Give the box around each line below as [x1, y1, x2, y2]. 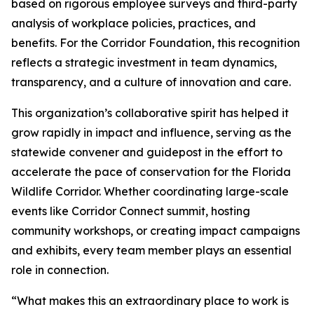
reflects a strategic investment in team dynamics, [11, 55, 277, 69]
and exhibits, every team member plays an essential [11, 243, 292, 257]
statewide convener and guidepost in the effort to [11, 145, 282, 159]
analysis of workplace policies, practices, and [11, 16, 256, 30]
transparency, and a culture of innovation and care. [11, 75, 296, 89]
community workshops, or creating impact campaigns [11, 224, 300, 238]
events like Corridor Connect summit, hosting [11, 204, 250, 218]
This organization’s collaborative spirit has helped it [11, 106, 289, 120]
